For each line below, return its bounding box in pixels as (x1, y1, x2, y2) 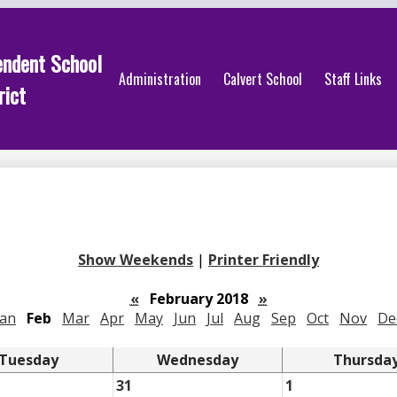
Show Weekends (78, 250, 193, 269)
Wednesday (156, 350, 238, 370)
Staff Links (324, 68, 383, 90)
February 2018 (142, 289, 255, 308)
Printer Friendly (208, 250, 319, 269)
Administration (119, 68, 202, 90)
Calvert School (223, 68, 303, 90)
